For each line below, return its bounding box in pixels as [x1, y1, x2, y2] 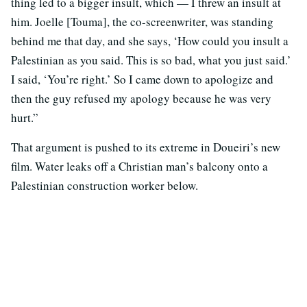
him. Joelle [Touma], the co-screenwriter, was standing [11, 13, 273, 29]
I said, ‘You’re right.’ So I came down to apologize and [11, 71, 273, 87]
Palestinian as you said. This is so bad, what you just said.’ [11, 51, 291, 68]
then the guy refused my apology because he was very [11, 90, 271, 106]
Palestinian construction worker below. [11, 177, 198, 193]
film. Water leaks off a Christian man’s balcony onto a [11, 158, 268, 174]
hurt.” [11, 109, 38, 125]
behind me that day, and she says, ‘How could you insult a [11, 32, 288, 49]
